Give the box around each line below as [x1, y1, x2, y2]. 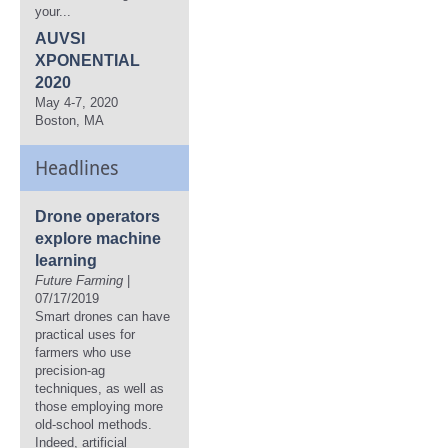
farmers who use [35, 345, 131, 360]
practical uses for [35, 327, 135, 342]
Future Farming [35, 273, 123, 288]
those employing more [35, 399, 163, 414]
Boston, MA [35, 113, 104, 128]
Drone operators [35, 208, 160, 225]
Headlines [35, 155, 119, 180]
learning [35, 252, 97, 269]
